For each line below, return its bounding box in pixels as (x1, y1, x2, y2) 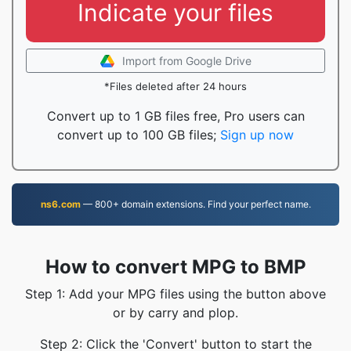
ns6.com (40, 198, 81, 210)
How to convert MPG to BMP (45, 255, 306, 278)
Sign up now (220, 127, 294, 143)
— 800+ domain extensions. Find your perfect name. (80, 198, 311, 210)
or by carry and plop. (113, 305, 238, 320)
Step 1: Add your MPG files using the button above (25, 286, 326, 302)
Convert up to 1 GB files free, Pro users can (46, 108, 305, 124)
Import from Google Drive (121, 54, 251, 67)
